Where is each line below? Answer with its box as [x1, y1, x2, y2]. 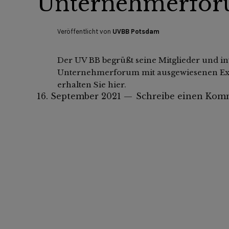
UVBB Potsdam [112, 27, 159, 35]
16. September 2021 [37, 90, 121, 101]
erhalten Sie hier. [57, 79, 126, 89]
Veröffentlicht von [57, 27, 112, 35]
